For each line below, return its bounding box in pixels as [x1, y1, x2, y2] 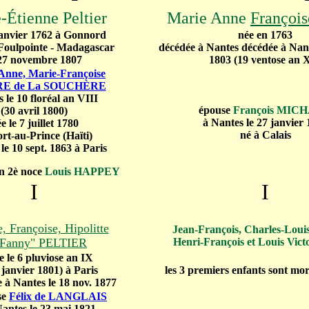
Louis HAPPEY [44, 166, 120, 177]
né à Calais [239, 129, 291, 141]
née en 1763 [238, 29, 292, 41]
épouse [198, 104, 230, 116]
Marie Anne [167, 9, 250, 27]
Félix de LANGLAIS [9, 290, 107, 302]
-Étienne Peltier [1, 9, 107, 27]
